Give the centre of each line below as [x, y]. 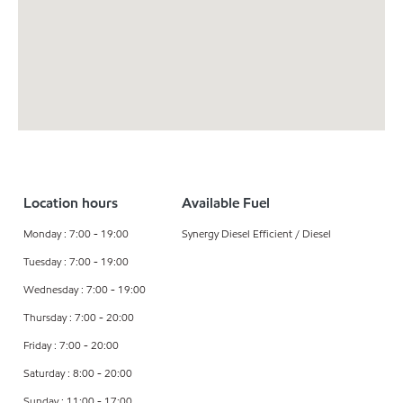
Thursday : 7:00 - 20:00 [79, 318]
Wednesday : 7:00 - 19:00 [85, 290]
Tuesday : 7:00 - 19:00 [76, 262]
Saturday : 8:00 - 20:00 [78, 373]
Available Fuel [225, 203]
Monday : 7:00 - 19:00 [76, 234]
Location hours [71, 203]
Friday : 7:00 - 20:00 [71, 345]
